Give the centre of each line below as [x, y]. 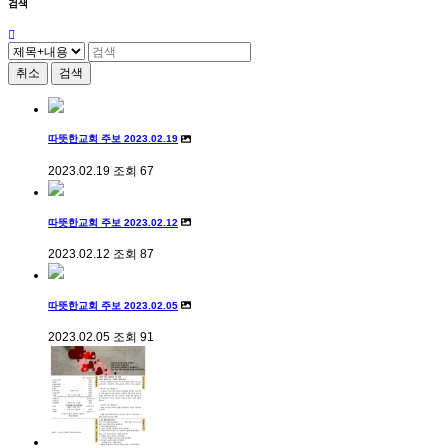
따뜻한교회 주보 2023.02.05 [113, 305]
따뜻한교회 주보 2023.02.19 [113, 139]
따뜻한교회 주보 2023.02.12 [113, 222]
